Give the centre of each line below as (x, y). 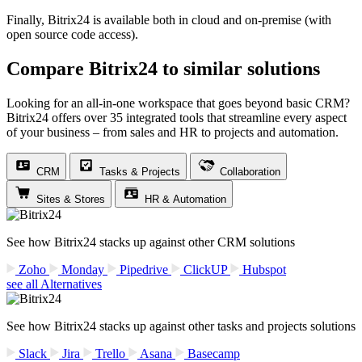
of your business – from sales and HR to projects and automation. (173, 132)
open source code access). (72, 35)
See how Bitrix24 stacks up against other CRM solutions (151, 242)
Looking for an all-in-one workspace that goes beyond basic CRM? (178, 103)
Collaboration (250, 171)
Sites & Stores (71, 199)
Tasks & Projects (140, 171)
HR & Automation (185, 199)
